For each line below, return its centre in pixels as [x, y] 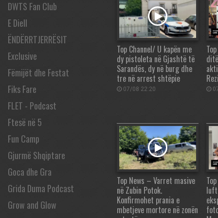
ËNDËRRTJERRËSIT [37, 39]
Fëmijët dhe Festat [38, 73]
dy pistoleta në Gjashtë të [156, 59]
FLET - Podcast [32, 106]
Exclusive [22, 56]
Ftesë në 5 [25, 122]
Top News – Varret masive [156, 180]
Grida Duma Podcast [41, 188]
